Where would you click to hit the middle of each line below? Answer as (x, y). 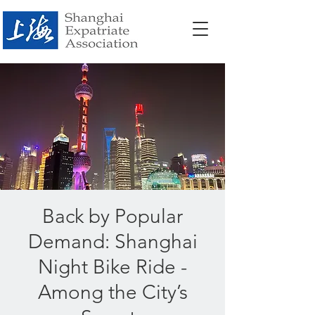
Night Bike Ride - (112, 267)
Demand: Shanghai (112, 242)
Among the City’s (112, 292)
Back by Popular (112, 216)
